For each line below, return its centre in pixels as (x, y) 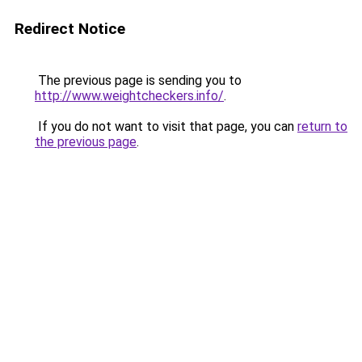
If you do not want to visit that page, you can (166, 126)
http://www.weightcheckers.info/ (129, 96)
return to (322, 126)
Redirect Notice (70, 29)
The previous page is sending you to (138, 80)
